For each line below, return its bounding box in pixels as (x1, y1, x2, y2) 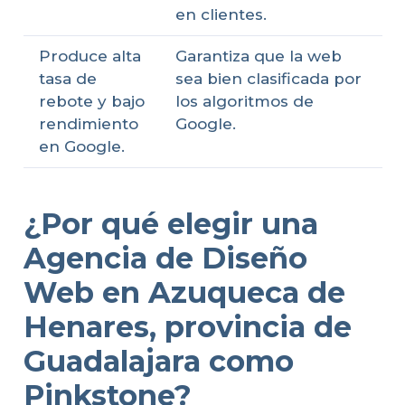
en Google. (38, 137, 125, 156)
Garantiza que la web (174, 47, 342, 66)
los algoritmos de (174, 92, 314, 111)
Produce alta (38, 47, 141, 66)
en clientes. (174, 5, 267, 24)
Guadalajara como (23, 343, 294, 379)
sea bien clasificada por (174, 70, 362, 89)
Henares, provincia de (23, 308, 352, 344)
